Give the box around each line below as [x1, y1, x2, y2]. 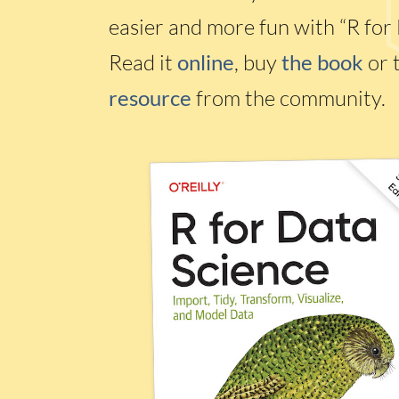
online [177, 49, 234, 75]
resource [109, 85, 191, 110]
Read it [109, 49, 177, 76]
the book [281, 49, 363, 75]
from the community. [191, 85, 386, 111]
